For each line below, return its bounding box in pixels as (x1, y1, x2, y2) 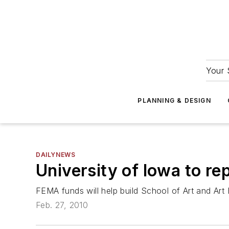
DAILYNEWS (36, 151, 76, 158)
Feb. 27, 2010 (36, 200, 88, 211)
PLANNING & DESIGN (138, 97, 211, 104)
